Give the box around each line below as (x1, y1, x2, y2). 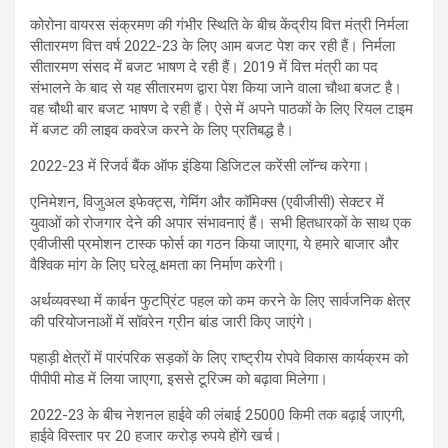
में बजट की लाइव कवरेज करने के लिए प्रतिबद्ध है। (30, 120, 294, 139)
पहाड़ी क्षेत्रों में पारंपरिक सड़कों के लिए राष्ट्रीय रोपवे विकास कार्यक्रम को (30, 348, 408, 367)
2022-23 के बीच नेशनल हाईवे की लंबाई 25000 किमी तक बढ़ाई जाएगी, (30, 405, 405, 424)
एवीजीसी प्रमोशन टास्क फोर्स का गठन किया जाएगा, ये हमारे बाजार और (30, 234, 399, 253)
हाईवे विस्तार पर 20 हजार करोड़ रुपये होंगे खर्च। (30, 426, 282, 445)
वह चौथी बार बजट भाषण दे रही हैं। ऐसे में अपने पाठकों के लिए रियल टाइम (30, 99, 413, 118)
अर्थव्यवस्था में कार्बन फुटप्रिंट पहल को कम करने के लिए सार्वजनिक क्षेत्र (30, 291, 411, 310)
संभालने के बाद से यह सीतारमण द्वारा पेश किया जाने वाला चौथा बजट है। (30, 78, 402, 97)
